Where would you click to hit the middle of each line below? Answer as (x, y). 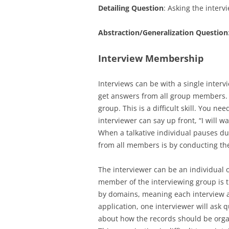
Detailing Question (131, 8)
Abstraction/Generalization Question (163, 32)
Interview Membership (151, 58)
